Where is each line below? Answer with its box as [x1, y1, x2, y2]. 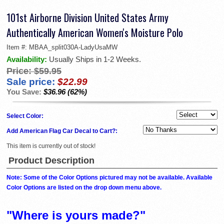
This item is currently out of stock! [6, 142, 95, 149]
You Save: [6, 87, 43, 96]
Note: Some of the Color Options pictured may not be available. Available [6, 173, 212, 181]
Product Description [8, 155, 94, 165]
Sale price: [6, 76, 55, 87]
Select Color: [6, 112, 45, 119]
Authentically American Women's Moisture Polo [6, 24, 183, 40]
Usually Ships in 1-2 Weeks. [49, 54, 141, 63]
